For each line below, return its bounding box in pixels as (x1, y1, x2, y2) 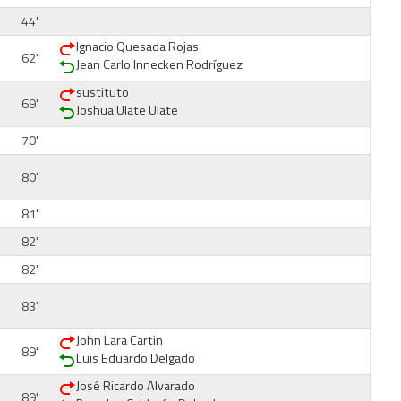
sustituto (76, 82, 130, 102)
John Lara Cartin (76, 330, 164, 350)
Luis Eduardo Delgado (76, 348, 196, 368)
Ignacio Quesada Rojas (76, 37, 200, 56)
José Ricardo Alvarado (76, 376, 196, 396)
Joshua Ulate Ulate (76, 100, 179, 120)
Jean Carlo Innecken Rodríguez (76, 55, 243, 74)
